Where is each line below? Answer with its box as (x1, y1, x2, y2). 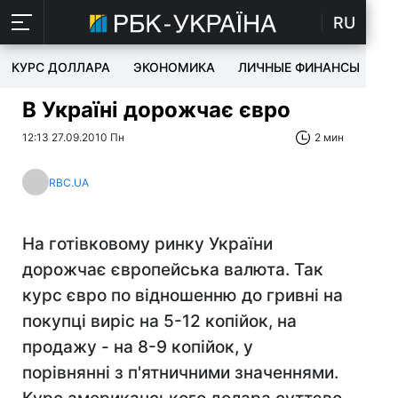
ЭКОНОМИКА (133, 60, 215, 75)
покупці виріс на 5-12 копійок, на (22, 311, 297, 331)
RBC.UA (49, 175, 89, 189)
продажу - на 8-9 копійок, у (22, 337, 253, 357)
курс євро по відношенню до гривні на (22, 285, 343, 306)
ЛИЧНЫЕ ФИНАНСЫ (238, 60, 360, 75)
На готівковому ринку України (22, 234, 273, 254)
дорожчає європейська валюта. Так (22, 259, 323, 280)
